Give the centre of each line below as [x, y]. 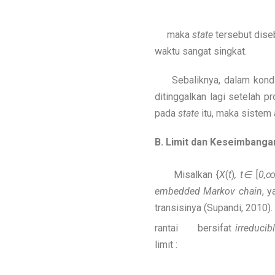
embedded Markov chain [208, 191]
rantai [168, 228]
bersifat [215, 228]
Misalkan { [187, 175]
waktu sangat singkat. [201, 51]
